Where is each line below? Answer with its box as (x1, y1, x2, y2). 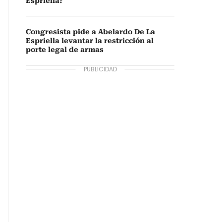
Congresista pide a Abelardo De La (26, 28, 155, 36)
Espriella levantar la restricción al (26, 37, 154, 45)
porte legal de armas (26, 46, 104, 54)
